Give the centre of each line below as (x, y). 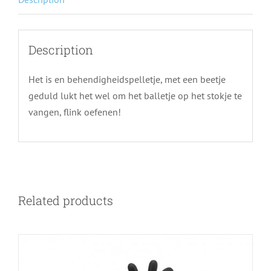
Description (60, 49)
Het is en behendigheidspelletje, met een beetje (127, 79)
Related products (66, 201)
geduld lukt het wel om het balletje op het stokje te (135, 95)
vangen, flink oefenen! (74, 112)
